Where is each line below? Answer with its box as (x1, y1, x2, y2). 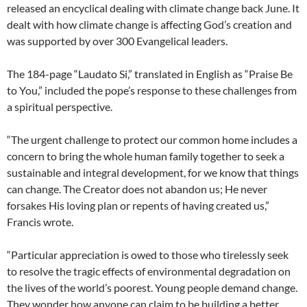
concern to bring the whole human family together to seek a (7, 149, 284, 162)
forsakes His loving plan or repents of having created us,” (7, 198, 269, 212)
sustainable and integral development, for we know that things (7, 165, 299, 179)
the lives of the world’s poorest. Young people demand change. (7, 280, 297, 294)
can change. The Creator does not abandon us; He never (7, 182, 267, 195)
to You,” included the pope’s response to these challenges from (7, 83, 297, 97)
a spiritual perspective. (7, 99, 112, 113)
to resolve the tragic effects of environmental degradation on (7, 264, 291, 278)
